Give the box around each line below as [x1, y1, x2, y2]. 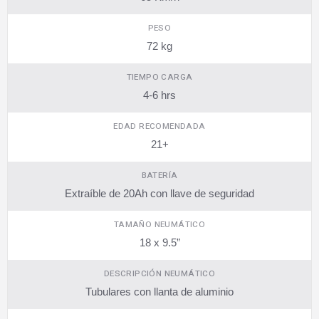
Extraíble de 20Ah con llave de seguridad [65, 187, 254, 199]
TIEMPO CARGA [126, 71, 193, 83]
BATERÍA [141, 169, 178, 182]
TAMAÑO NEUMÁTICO [113, 219, 206, 231]
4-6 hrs [143, 89, 176, 101]
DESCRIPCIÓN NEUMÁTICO [103, 268, 216, 280]
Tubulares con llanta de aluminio [85, 286, 234, 298]
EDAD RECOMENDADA [113, 120, 206, 132]
